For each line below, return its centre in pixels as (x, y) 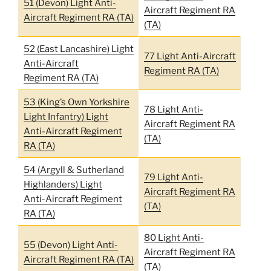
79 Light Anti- (173, 177)
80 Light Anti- (174, 237)
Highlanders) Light (63, 184)
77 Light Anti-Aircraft (190, 56)
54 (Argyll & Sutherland (73, 170)
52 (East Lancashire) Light (78, 49)
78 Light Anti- (173, 109)
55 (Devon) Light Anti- (70, 245)
